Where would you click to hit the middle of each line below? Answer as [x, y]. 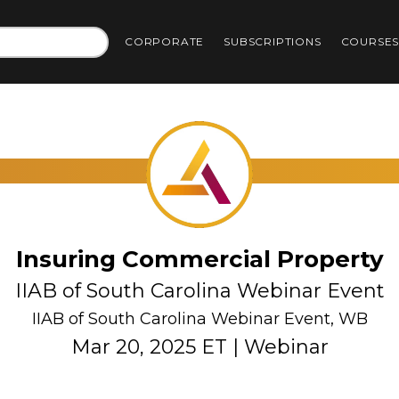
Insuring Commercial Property [199, 259]
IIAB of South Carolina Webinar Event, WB [199, 319]
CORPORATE [165, 41]
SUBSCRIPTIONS [273, 41]
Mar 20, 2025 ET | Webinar [199, 347]
